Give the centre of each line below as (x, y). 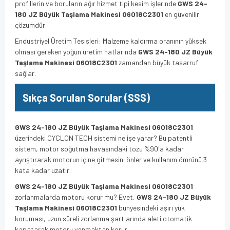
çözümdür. (31, 25)
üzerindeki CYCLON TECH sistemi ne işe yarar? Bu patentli (104, 138)
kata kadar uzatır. (43, 170)
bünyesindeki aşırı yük (151, 207)
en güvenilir (181, 14)
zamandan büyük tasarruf (158, 62)
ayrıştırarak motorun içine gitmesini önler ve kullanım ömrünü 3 (111, 159)
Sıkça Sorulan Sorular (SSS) (86, 97)
